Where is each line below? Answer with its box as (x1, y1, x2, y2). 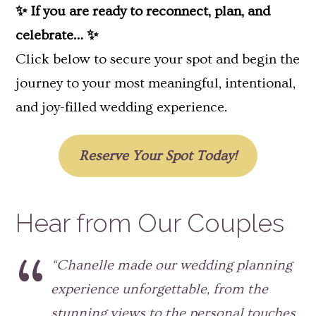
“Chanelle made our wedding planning (51, 257, 292, 274)
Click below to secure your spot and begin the (16, 51, 300, 67)
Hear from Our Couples (16, 208, 284, 238)
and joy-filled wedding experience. (16, 99, 227, 115)
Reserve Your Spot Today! (79, 147, 237, 164)
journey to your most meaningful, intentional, (16, 75, 296, 91)
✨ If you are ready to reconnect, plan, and (16, 3, 270, 19)
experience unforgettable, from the (51, 281, 268, 298)
